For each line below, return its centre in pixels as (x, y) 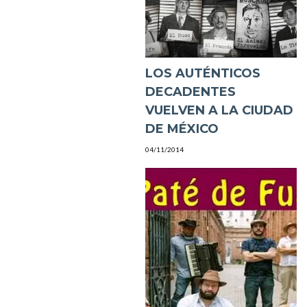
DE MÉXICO (182, 128)
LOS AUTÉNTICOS (202, 73)
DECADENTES (190, 91)
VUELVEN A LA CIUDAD (219, 110)
